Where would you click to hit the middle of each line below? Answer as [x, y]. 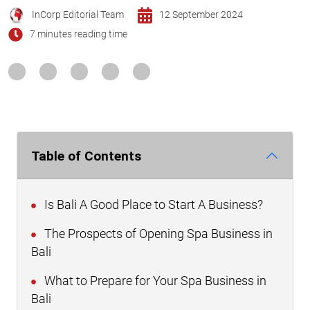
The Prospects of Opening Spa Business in [157, 234]
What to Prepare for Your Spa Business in [154, 281]
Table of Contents [86, 156]
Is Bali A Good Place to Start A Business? [152, 205]
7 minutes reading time [78, 35]
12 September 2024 [201, 15]
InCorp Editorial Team [78, 15]
